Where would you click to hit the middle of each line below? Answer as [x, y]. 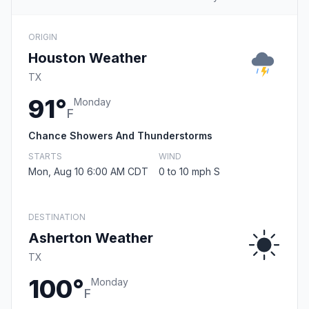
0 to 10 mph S [189, 172]
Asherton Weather [91, 238]
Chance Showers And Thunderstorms [120, 136]
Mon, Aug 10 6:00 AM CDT [88, 172]
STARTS [45, 157]
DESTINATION [57, 217]
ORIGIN [43, 37]
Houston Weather [88, 58]
